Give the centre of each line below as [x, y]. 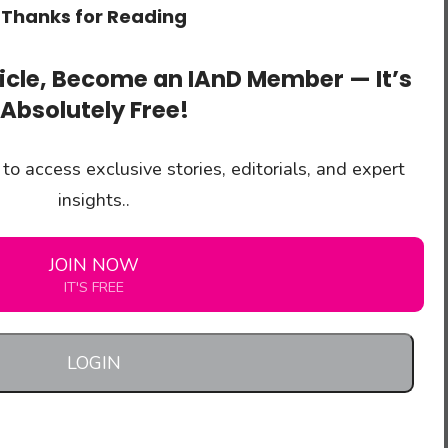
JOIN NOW [94, 264]
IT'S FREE [94, 286]
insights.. [94, 199]
